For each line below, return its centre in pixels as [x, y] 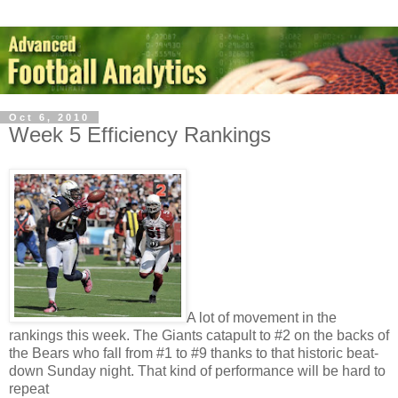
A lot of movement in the [262, 317]
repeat [29, 388]
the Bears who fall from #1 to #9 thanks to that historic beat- [194, 353]
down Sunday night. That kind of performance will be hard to [197, 370]
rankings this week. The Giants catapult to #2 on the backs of [199, 335]
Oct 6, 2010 [49, 118]
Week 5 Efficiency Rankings [140, 135]
